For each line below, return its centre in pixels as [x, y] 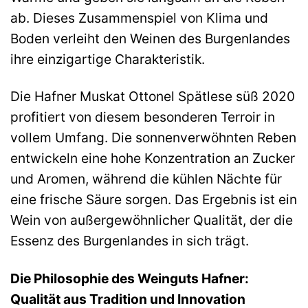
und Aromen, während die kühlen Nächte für [146, 179]
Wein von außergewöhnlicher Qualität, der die [152, 220]
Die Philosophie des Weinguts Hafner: [130, 279]
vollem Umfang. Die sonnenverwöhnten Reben [153, 138]
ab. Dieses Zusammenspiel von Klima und [139, 18]
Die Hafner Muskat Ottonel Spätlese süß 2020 [153, 97]
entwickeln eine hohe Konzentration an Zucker [153, 158]
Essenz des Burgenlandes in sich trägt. [130, 241]
